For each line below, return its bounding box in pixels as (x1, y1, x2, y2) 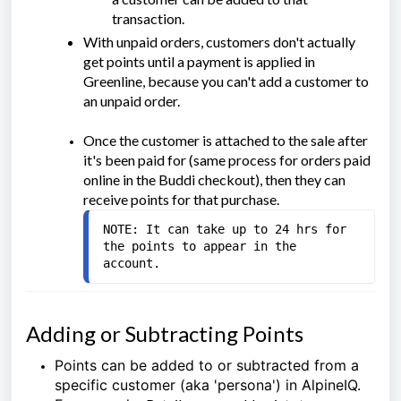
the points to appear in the (103, 239, 296, 254)
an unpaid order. (83, 92, 180, 110)
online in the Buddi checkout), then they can (83, 171, 346, 189)
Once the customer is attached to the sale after (83, 132, 368, 149)
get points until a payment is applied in (83, 53, 315, 71)
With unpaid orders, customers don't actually (83, 33, 355, 51)
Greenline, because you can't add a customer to (83, 73, 369, 90)
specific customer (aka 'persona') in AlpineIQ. (55, 376, 361, 395)
